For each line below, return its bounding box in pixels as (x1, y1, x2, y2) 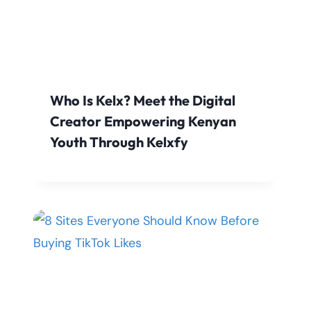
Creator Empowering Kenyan (50, 112, 236, 131)
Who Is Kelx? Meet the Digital (50, 92, 235, 110)
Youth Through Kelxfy (50, 133, 188, 151)
